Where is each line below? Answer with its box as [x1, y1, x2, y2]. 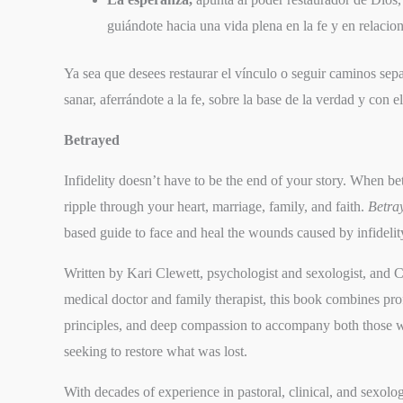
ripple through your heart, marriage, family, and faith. [64, 198, 369, 214]
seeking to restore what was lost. [64, 343, 248, 359]
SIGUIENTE [8, 224, 121, 246]
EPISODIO [8, 242, 110, 264]
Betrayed [64, 131, 121, 148]
